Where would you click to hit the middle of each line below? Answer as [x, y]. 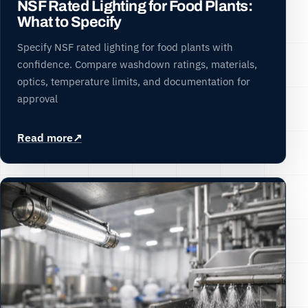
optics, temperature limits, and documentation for [134, 81]
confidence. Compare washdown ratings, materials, [137, 64]
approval [37, 98]
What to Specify [69, 22]
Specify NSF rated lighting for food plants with [125, 46]
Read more [45, 137]
